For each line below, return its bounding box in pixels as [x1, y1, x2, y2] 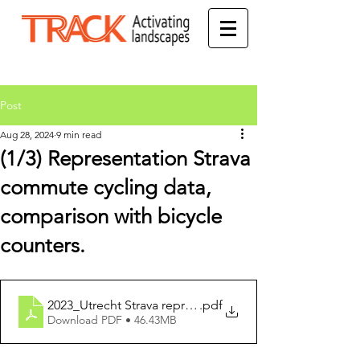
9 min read [56, 129, 101, 141]
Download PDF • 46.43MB [47, 312, 177, 327]
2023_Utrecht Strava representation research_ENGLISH [47, 297, 356, 313]
